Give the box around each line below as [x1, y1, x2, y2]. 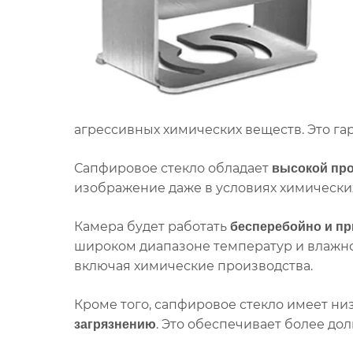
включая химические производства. [74, 258, 313, 273]
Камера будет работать [74, 219, 230, 234]
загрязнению [74, 318, 156, 331]
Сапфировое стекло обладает [74, 161, 272, 176]
